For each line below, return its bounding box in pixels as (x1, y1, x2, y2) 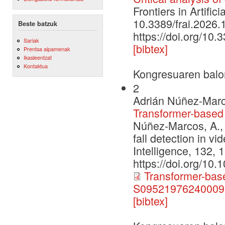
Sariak (23, 36, 39, 44)
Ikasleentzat (23, 53, 52, 62)
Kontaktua (23, 62, 48, 70)
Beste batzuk (18, 19, 57, 28)
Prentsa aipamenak (23, 45, 70, 53)
